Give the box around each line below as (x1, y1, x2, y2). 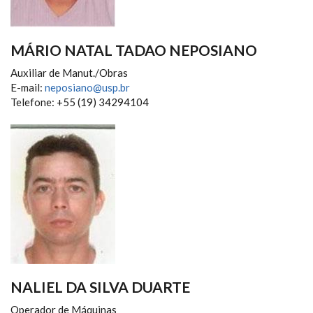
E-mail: (10, 80, 45, 94)
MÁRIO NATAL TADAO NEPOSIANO (10, 41, 257, 59)
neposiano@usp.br (45, 80, 130, 94)
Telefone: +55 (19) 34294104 (10, 95, 149, 108)
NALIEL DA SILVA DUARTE (10, 277, 190, 296)
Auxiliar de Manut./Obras (10, 66, 128, 79)
